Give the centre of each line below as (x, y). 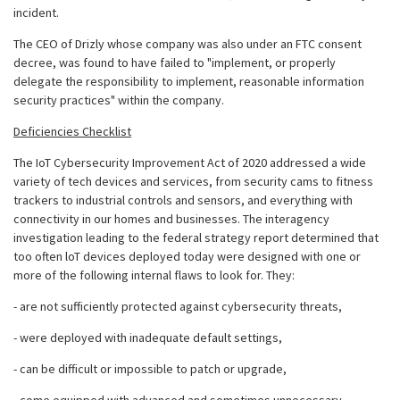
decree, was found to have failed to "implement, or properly (175, 62)
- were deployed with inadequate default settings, (148, 337)
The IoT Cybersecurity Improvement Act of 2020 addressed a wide (190, 162)
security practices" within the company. (120, 100)
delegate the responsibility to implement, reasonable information (189, 81)
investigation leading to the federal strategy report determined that (196, 237)
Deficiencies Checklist (72, 131)
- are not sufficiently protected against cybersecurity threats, (178, 306)
